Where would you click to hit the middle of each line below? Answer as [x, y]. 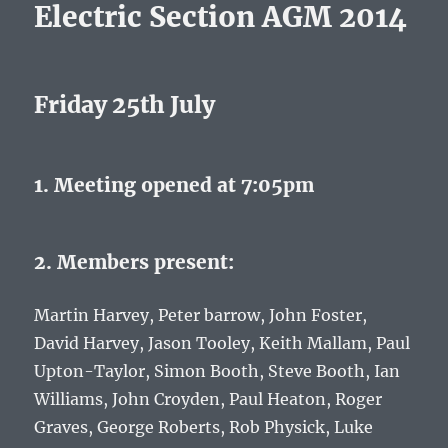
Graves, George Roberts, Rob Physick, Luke [204, 427]
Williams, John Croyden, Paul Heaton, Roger [208, 399]
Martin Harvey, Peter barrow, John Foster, [201, 315]
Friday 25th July [125, 105]
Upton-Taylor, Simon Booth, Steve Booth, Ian [217, 371]
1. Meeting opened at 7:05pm [174, 185]
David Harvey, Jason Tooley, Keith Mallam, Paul [222, 343]
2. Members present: [134, 262]
